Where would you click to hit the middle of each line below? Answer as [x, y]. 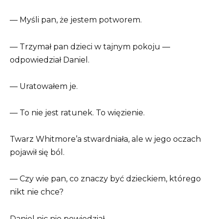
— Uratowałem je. [44, 86]
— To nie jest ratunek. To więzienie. [77, 113]
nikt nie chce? [37, 192]
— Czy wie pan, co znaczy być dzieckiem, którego [105, 179]
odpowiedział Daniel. [50, 60]
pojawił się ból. [37, 153]
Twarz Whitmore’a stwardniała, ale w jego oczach [105, 139]
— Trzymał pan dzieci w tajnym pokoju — [90, 46]
